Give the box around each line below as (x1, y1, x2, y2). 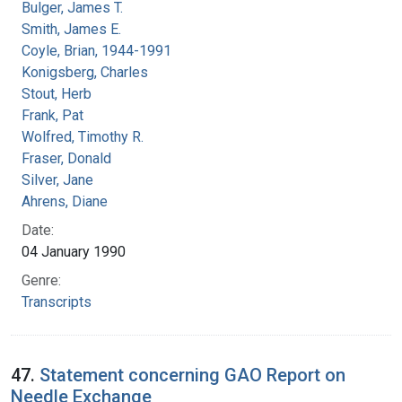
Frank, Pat (22, 106, 83, 124)
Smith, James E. (22, 20, 121, 38)
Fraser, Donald (22, 149, 111, 167)
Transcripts (22, 293, 92, 310)
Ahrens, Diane (22, 192, 108, 210)
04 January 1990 (22, 242, 126, 260)
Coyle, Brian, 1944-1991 (22, 41, 171, 59)
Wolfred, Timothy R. (22, 127, 144, 145)
